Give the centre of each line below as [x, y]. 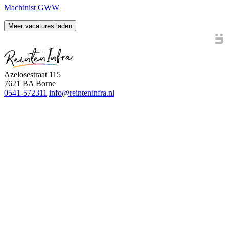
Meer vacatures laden [40, 26]
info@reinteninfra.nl [82, 93]
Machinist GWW [32, 7]
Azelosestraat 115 [32, 74]
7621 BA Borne [30, 83]
